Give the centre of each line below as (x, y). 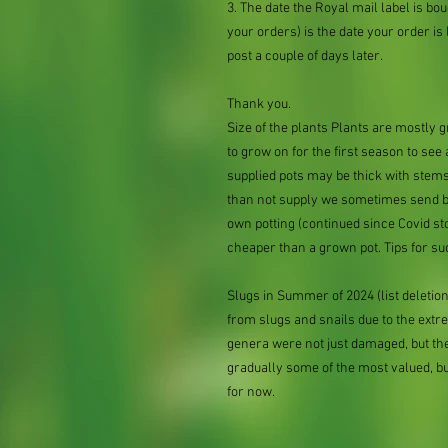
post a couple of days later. (305, 56)
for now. (251, 392)
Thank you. (259, 104)
